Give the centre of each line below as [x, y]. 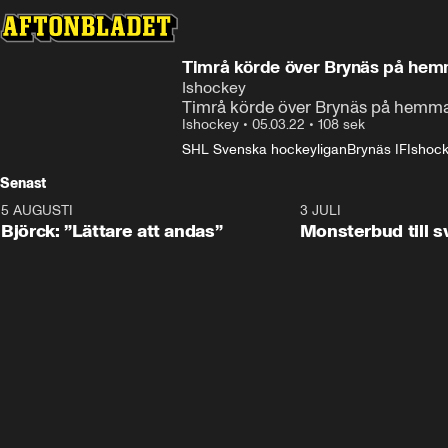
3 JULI [320, 210]
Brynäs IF [377, 149]
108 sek [341, 124]
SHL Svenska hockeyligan [264, 149]
